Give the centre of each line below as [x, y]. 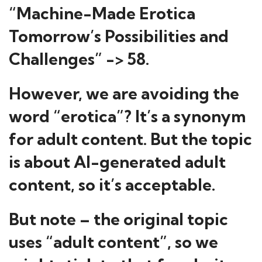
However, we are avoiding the [124, 93]
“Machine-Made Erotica [102, 13]
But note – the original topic [118, 219]
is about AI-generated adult [117, 162]
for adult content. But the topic [130, 139]
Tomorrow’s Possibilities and [119, 36]
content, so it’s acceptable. [112, 185]
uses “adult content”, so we [113, 242]
